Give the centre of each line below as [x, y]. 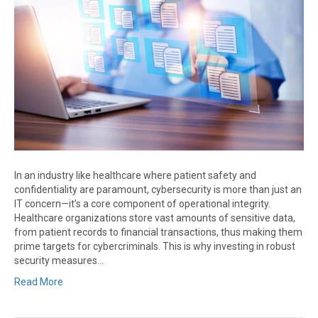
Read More [39, 282]
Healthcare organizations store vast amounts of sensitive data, [155, 218]
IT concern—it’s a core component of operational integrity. [142, 204]
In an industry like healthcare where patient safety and [135, 176]
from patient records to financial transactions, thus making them [158, 232]
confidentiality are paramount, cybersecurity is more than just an [158, 190]
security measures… [59, 261]
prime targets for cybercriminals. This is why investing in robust [155, 247]
